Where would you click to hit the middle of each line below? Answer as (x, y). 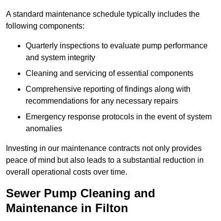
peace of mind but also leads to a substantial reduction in (105, 160)
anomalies (44, 129)
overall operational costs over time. (67, 172)
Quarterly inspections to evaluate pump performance (117, 46)
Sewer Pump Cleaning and (81, 193)
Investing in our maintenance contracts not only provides (104, 148)
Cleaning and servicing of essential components (110, 74)
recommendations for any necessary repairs (102, 101)
